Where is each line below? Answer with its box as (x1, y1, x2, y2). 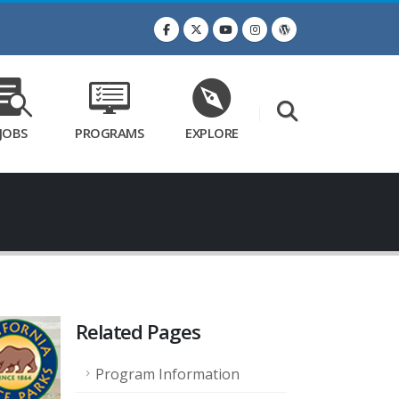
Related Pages (76, 318, 200, 346)
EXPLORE (185, 124, 239, 142)
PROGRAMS (75, 124, 144, 142)
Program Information (95, 364, 240, 384)
